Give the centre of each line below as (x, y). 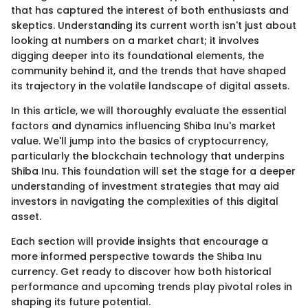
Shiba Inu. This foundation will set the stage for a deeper (153, 171)
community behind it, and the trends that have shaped (148, 70)
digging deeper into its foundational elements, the (137, 55)
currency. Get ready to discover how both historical (141, 271)
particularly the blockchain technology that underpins (148, 156)
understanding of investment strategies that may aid (145, 186)
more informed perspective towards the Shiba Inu (136, 256)
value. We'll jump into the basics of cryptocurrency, (140, 141)
